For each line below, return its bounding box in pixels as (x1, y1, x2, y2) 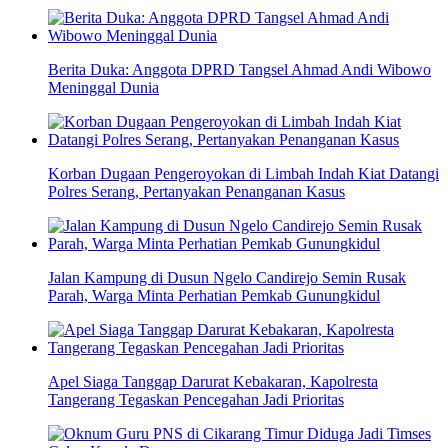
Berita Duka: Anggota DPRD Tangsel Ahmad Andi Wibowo (48, 61, 431, 79)
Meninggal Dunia (48, 79, 159, 97)
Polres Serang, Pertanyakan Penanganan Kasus (48, 183, 345, 201)
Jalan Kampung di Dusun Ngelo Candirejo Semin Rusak (48, 269, 406, 287)
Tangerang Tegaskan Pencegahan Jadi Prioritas (48, 391, 344, 409)
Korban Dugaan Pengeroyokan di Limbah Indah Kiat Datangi (48, 165, 439, 183)
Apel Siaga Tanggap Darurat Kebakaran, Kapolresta (48, 373, 378, 391)
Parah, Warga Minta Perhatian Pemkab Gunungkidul (48, 287, 380, 305)
